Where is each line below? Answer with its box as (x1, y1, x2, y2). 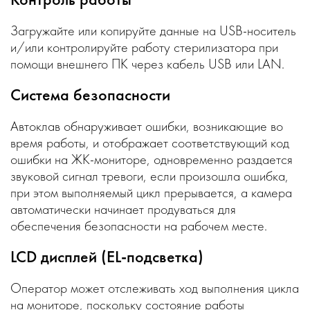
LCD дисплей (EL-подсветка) (10, 246, 203, 267)
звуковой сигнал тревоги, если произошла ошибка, (10, 167, 289, 185)
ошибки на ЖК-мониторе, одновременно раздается (10, 150, 293, 168)
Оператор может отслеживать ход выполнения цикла (10, 279, 299, 297)
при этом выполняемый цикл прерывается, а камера (10, 183, 292, 201)
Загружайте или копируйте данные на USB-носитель (10, 21, 296, 39)
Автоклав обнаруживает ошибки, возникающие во (10, 117, 283, 135)
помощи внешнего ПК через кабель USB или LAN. (10, 55, 284, 73)
